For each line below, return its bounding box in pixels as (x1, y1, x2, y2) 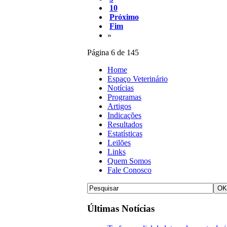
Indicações (107, 111, 141, 120)
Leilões (107, 138, 131, 147)
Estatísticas (107, 129, 142, 138)
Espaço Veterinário (107, 74, 168, 84)
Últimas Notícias (87, 203, 155, 214)
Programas (107, 93, 141, 102)
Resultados (107, 120, 142, 129)
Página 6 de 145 (87, 48, 139, 57)
